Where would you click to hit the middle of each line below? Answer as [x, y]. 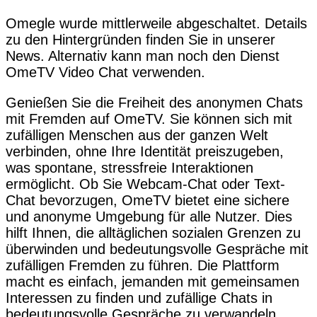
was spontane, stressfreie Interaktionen [129, 167]
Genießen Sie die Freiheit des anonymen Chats [154, 102]
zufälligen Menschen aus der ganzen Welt [137, 135]
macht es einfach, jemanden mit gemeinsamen [152, 281]
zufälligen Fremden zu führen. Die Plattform [143, 265]
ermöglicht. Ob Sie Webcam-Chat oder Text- [145, 184]
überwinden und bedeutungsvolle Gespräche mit [157, 249]
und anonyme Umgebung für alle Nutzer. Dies [149, 216]
